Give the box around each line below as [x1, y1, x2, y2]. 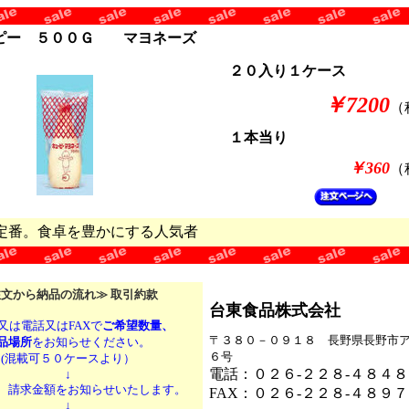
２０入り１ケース [228, 63, 346, 79]
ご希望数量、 [102, 319, 173, 332]
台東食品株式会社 [209, 301, 341, 320]
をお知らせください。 [32, 335, 151, 349]
